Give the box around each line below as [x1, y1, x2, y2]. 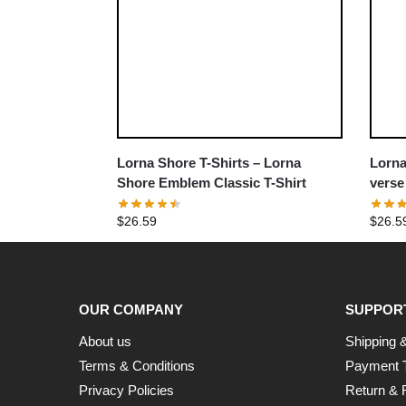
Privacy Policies [79, 382, 174, 398]
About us [79, 333, 131, 349]
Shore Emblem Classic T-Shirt [116, 175, 306, 191]
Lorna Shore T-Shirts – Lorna [116, 155, 301, 171]
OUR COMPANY [79, 302, 183, 318]
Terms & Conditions [79, 357, 195, 373]
